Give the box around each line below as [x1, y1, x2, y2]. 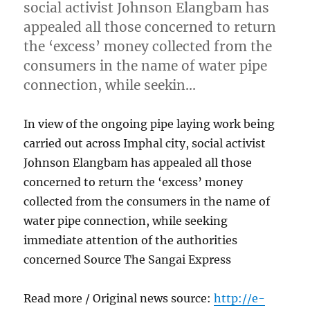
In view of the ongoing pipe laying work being [24, 116, 275, 131]
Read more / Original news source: [24, 291, 215, 305]
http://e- [214, 291, 266, 305]
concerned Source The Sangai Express [24, 252, 232, 266]
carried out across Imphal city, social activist [24, 136, 266, 150]
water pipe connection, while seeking [24, 213, 228, 228]
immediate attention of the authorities [24, 232, 238, 247]
